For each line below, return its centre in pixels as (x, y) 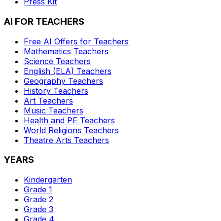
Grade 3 (38, 209)
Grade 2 (38, 199)
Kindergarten (48, 180)
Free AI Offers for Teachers (76, 41)
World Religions (53, 130)
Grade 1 (38, 189)
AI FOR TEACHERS (44, 21)
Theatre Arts (48, 140)
